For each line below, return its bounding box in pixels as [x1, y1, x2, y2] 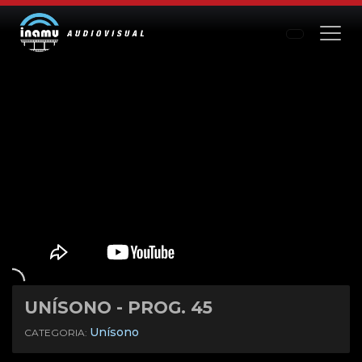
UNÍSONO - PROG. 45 [24, 297, 213, 318]
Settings [305, 318, 347, 335]
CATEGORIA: [24, 326, 90, 339]
